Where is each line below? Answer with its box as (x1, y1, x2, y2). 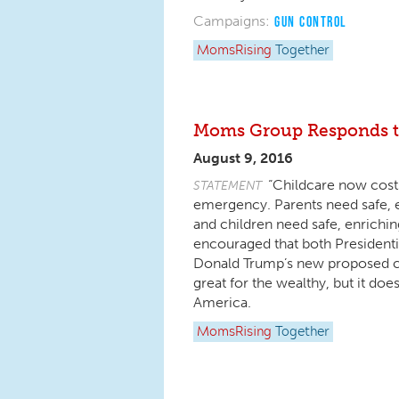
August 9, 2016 (193, 150, 293, 167)
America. (193, 294, 258, 311)
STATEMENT (193, 177, 262, 193)
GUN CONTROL (274, 13, 347, 29)
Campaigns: (193, 12, 270, 29)
